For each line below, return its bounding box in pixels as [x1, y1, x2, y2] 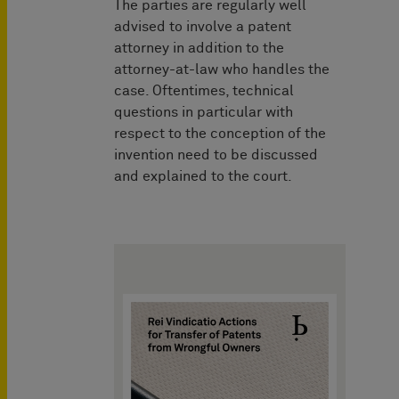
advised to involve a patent [114, 20, 291, 35]
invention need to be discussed [114, 148, 318, 163]
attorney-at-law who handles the [114, 62, 330, 77]
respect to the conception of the [114, 126, 326, 142]
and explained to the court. [114, 169, 292, 184]
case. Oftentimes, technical [114, 84, 294, 99]
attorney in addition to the [114, 41, 284, 56]
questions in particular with [114, 105, 293, 120]
